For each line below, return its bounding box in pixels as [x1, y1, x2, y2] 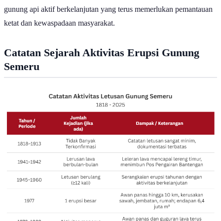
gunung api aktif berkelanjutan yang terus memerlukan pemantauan [4, 5, 213, 14]
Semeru [4, 60, 39, 73]
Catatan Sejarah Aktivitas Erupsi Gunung [4, 46, 199, 59]
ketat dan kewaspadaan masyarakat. [4, 19, 115, 28]
